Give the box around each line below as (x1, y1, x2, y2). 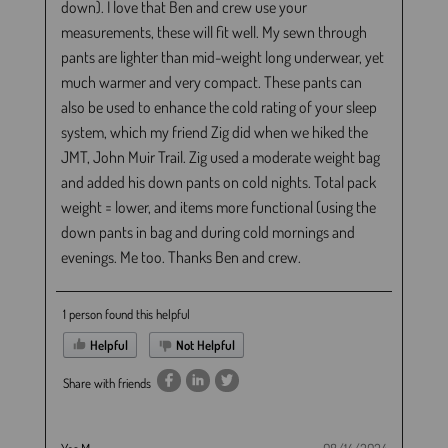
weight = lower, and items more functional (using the (60, 197, 376, 218)
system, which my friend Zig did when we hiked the (60, 122, 368, 143)
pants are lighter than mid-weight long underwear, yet (60, 47, 384, 68)
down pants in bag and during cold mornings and (60, 222, 355, 243)
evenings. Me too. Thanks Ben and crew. (60, 247, 301, 268)
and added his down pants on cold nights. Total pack (60, 172, 376, 193)
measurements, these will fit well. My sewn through (60, 22, 367, 43)
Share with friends (62, 375, 151, 392)
